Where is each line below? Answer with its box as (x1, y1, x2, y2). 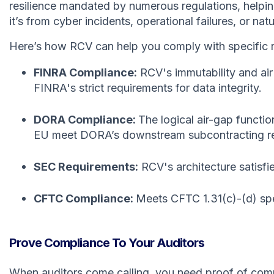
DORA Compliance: (34, 113, 138, 126)
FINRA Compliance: (34, 65, 137, 79)
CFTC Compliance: (34, 191, 136, 205)
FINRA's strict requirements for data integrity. (34, 81, 262, 94)
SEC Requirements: (34, 160, 138, 173)
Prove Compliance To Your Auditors (9, 235, 205, 250)
